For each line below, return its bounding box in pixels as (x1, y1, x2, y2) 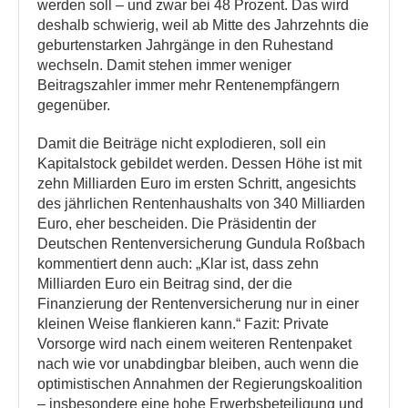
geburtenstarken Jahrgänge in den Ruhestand (37, 37, 333, 53)
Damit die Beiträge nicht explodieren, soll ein (37, 136, 326, 151)
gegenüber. (37, 97, 110, 113)
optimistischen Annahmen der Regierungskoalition (37, 376, 362, 392)
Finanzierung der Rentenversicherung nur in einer (37, 296, 359, 311)
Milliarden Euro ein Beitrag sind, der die (37, 276, 292, 291)
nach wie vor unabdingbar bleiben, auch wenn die (37, 356, 359, 372)
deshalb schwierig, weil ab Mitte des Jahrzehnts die (37, 17, 369, 33)
